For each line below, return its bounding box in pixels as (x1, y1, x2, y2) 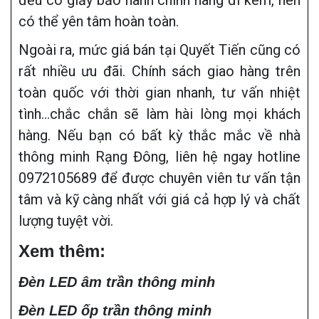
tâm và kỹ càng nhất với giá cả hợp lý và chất (19, 191, 300, 209)
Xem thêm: (19, 241, 105, 261)
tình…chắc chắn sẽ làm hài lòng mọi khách (19, 105, 300, 123)
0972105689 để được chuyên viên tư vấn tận (19, 169, 300, 187)
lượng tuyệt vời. (19, 212, 113, 230)
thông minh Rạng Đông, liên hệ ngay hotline (19, 148, 300, 166)
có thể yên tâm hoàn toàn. (19, 13, 179, 31)
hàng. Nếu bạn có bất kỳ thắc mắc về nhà (19, 127, 300, 145)
